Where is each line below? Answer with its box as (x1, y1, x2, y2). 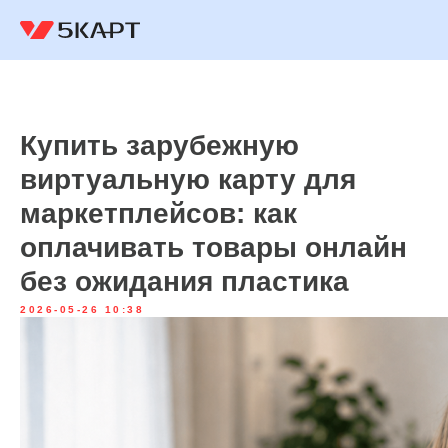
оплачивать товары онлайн (20, 232, 407, 263)
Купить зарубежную (20, 130, 299, 161)
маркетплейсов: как (20, 198, 297, 229)
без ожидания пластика (20, 266, 349, 297)
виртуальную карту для (20, 164, 356, 195)
